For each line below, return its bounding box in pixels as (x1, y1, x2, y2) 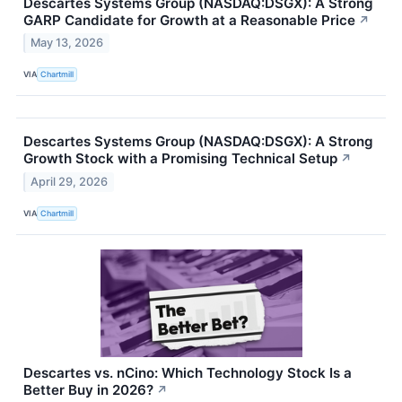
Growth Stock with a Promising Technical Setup (23, 150, 337, 168)
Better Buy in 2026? (23, 381, 153, 399)
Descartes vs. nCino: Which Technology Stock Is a (23, 364, 352, 382)
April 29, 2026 (31, 175, 109, 189)
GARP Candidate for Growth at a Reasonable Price (23, 11, 355, 29)
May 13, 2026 (31, 36, 104, 50)
